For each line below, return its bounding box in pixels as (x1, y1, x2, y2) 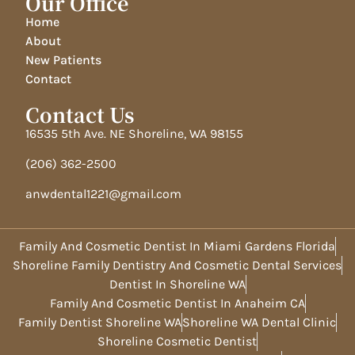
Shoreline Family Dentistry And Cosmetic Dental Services (13, 257, 342, 273)
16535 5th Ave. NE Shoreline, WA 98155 (25, 125, 244, 141)
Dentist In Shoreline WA (109, 276, 246, 292)
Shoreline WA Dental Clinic (182, 314, 336, 330)
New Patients (25, 52, 102, 67)
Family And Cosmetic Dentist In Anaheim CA (49, 295, 305, 311)
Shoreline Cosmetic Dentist (97, 333, 257, 349)
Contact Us (25, 99, 135, 128)
